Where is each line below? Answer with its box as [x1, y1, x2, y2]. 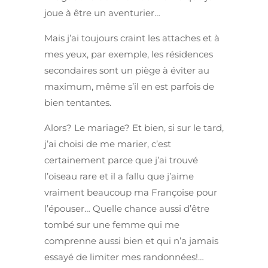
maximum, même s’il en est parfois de [44, 81, 214, 93]
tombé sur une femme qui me [44, 219, 179, 231]
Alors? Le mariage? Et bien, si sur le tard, [44, 122, 224, 134]
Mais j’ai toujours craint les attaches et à [44, 32, 220, 44]
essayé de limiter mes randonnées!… [44, 251, 204, 263]
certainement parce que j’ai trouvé [44, 154, 198, 166]
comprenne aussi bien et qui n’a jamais [44, 235, 218, 247]
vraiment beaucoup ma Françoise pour [44, 187, 217, 199]
